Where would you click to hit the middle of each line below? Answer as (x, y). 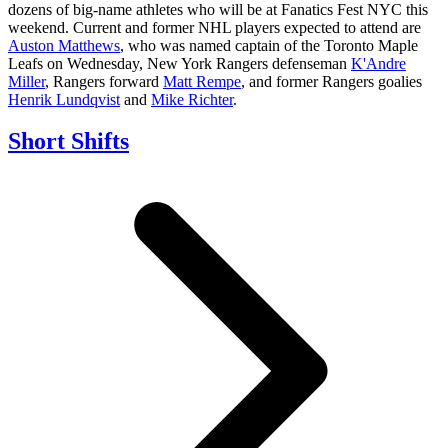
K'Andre (378, 63)
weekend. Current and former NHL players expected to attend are (214, 27)
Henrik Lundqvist (64, 99)
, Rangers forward (104, 81)
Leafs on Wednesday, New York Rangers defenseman (179, 63)
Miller (26, 81)
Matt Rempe (202, 81)
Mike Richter (192, 99)
